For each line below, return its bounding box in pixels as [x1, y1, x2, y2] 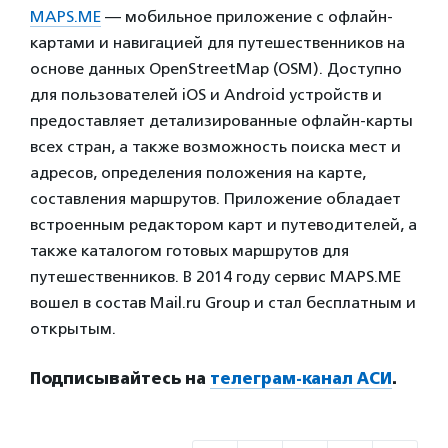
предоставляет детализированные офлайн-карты [30, 110, 413, 130]
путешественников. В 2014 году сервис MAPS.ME [30, 266, 401, 286]
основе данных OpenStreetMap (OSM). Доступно [30, 58, 402, 78]
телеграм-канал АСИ [210, 368, 392, 388]
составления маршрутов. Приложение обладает [30, 188, 401, 208]
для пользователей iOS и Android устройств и [30, 84, 382, 104]
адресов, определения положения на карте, [30, 162, 366, 182]
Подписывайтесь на [30, 368, 210, 388]
